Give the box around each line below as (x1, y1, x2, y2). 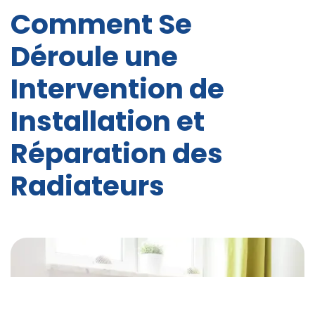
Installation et (11, 102, 205, 141)
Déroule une (11, 37, 178, 77)
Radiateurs (11, 167, 165, 206)
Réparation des (11, 134, 223, 174)
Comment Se (11, 5, 192, 44)
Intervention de (11, 70, 224, 109)
